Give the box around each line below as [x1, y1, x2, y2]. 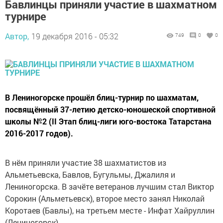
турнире [5, 9, 46, 24]
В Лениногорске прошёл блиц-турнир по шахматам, [5, 92, 199, 103]
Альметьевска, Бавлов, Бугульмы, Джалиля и [5, 169, 175, 180]
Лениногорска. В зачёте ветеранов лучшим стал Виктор [5, 181, 214, 192]
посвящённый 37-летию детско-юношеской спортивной [5, 104, 216, 115]
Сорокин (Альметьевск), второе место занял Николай [5, 193, 205, 204]
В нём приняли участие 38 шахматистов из [5, 157, 166, 168]
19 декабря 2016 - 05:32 [31, 31, 118, 42]
